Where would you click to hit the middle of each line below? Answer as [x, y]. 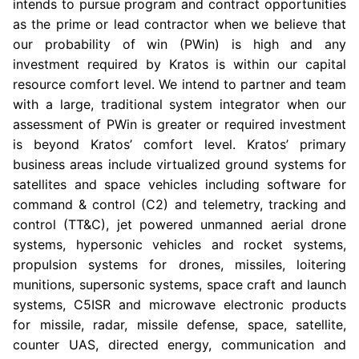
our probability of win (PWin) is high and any [179, 44]
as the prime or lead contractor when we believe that [179, 24]
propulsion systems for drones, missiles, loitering [179, 264]
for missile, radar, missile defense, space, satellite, [179, 325]
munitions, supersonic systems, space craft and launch [179, 284]
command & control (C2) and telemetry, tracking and [179, 204]
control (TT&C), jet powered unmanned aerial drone [179, 224]
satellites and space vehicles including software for [179, 184]
